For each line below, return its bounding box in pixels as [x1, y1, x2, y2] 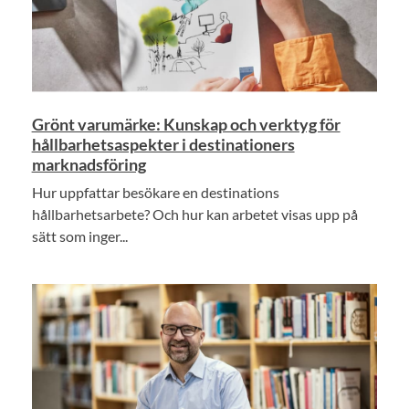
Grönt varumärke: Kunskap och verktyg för [31, 113, 341, 134]
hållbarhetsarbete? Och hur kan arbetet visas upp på [31, 204, 358, 223]
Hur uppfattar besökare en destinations [31, 183, 279, 201]
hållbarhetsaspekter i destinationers [31, 133, 295, 154]
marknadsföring [31, 153, 146, 174]
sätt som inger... [31, 226, 128, 245]
